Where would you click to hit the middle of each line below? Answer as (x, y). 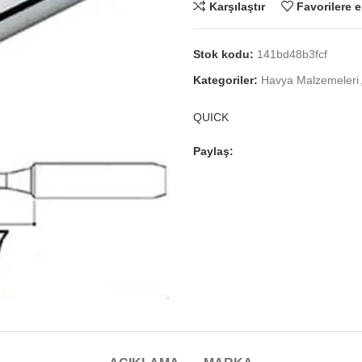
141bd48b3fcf (292, 54)
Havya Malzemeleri (310, 80)
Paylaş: (213, 151)
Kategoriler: (225, 80)
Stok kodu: (225, 54)
